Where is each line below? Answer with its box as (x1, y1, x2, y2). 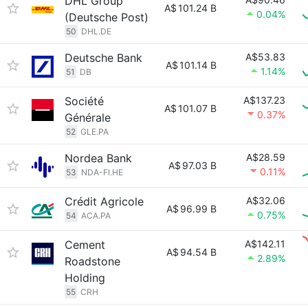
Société (65, 94, 104, 108)
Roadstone (65, 254, 120, 268)
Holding (65, 271, 105, 285)
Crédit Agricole (65, 195, 144, 208)
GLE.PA (80, 126, 109, 137)
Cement (65, 238, 105, 252)
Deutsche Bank (65, 51, 142, 65)
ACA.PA (81, 210, 111, 221)
